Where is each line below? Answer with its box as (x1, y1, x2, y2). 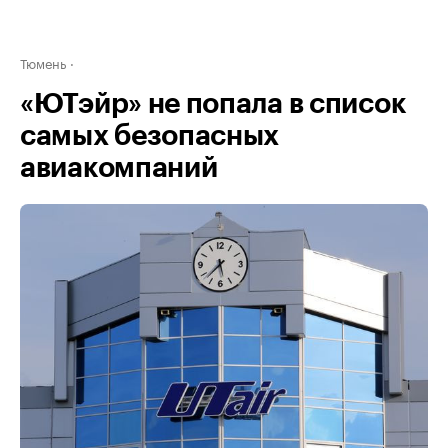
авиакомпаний (20, 154, 218, 182)
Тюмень (20, 52, 66, 72)
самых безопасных (20, 122, 280, 150)
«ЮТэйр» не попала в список (20, 90, 407, 118)
